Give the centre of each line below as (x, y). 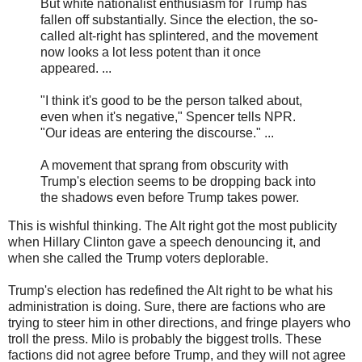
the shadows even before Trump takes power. (170, 197)
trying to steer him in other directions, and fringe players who (179, 323)
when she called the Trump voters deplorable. (138, 259)
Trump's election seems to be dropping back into (178, 181)
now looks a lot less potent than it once (151, 52)
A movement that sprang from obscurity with (164, 165)
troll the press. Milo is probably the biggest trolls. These (165, 339)
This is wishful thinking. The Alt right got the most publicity (173, 226)
